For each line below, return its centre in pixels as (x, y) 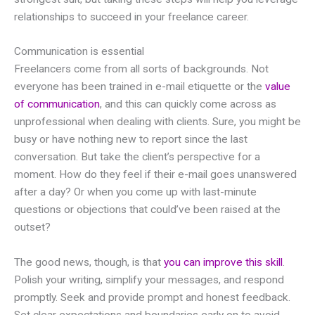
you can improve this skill (223, 263)
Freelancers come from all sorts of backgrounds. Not (141, 69)
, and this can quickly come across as (188, 104)
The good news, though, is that (89, 263)
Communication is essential (79, 52)
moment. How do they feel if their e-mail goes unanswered (155, 175)
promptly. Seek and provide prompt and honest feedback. (152, 298)
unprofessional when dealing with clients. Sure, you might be (157, 122)
